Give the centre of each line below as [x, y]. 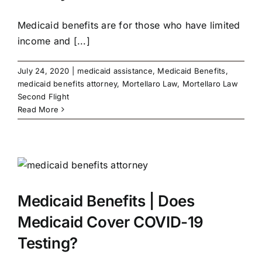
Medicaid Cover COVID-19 [111, 222]
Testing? [48, 243]
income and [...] [54, 41]
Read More [38, 109]
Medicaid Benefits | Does [106, 201]
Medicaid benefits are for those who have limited [129, 25]
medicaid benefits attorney [68, 83]
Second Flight [44, 96]
